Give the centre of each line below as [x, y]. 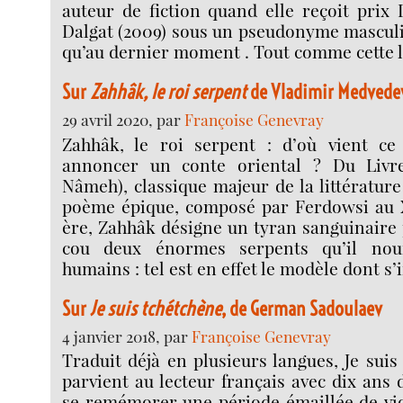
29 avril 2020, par [124, 120]
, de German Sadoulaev [302, 308]
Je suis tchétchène [156, 308]
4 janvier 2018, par [127, 336]
